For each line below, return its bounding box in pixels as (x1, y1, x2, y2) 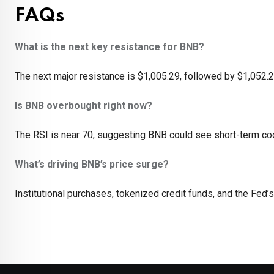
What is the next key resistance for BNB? (15, 41, 204, 53)
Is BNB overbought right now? (15, 100, 152, 112)
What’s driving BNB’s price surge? (15, 158, 169, 171)
